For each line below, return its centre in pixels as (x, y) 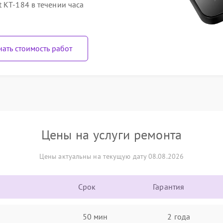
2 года (179, 216)
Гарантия (169, 187)
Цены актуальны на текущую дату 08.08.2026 (111, 156)
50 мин (95, 216)
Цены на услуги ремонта (111, 135)
